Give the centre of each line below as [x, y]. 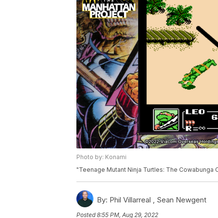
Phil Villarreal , [132, 200]
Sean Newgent [182, 200]
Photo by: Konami [101, 157]
